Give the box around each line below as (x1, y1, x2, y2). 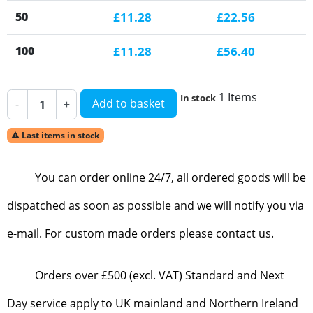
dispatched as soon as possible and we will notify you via (7, 198, 304, 214)
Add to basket (92, 95, 165, 111)
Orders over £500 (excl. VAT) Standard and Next (35, 268, 284, 284)
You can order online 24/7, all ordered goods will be (35, 170, 306, 186)
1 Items (219, 89, 257, 105)
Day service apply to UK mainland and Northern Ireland (7, 296, 298, 312)
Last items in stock (20, 130, 100, 141)
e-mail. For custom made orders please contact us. (7, 226, 274, 242)
